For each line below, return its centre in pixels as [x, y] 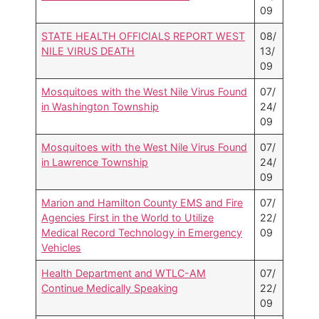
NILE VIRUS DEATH [88, 51]
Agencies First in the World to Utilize [128, 218]
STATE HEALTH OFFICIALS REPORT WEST [143, 36]
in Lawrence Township [95, 162]
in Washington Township [100, 107]
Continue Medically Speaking [110, 288]
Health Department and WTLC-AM [124, 273]
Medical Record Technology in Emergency [142, 233]
